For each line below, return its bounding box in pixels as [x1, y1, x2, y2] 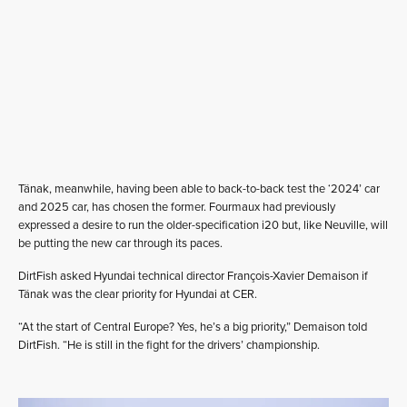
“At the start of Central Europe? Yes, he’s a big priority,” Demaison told [18, 319, 367, 334]
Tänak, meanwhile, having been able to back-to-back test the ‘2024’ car [18, 181, 380, 196]
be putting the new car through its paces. [18, 235, 223, 251]
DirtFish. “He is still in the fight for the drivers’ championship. [18, 337, 320, 352]
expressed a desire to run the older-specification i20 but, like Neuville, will [18, 217, 388, 233]
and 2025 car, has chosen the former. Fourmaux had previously [18, 199, 335, 214]
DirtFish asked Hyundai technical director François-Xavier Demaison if [18, 268, 368, 283]
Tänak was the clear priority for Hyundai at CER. [18, 286, 257, 302]
